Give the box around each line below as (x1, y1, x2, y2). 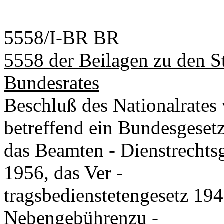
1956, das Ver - (4, 162, 123, 183)
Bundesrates (4, 72, 99, 93)
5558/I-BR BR (4, 27, 119, 48)
